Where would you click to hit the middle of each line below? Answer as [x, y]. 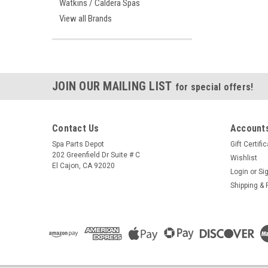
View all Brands [86, 19]
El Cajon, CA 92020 [83, 166]
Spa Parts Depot [78, 144]
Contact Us [76, 128]
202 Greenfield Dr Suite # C [96, 155]
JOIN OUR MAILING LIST [114, 86]
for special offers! [214, 87]
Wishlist [243, 158]
